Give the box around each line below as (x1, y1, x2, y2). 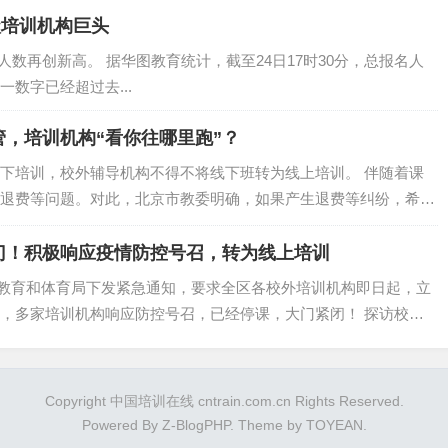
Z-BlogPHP (161, 417, 230, 433)
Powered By (81, 417, 162, 433)
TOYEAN (305, 417, 363, 433)
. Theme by (229, 417, 306, 433)
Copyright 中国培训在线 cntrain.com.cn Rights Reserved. (44, 393, 404, 409)
